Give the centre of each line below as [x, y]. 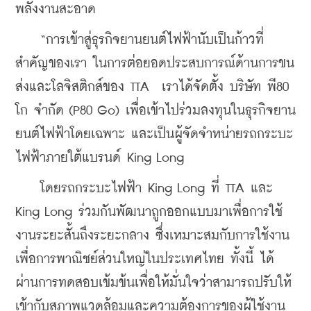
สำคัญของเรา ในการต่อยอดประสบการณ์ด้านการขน [155, 63]
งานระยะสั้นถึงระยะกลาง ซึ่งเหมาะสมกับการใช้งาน [152, 235]
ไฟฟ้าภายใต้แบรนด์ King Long [100, 158]
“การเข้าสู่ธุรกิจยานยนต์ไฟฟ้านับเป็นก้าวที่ [140, 40]
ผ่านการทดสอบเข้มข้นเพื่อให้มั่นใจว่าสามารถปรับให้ [153, 283]
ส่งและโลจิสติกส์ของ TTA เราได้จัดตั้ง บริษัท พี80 [152, 87]
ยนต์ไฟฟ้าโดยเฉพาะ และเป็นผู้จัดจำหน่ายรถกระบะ [154, 134]
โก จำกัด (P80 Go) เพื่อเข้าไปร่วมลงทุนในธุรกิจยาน [155, 110]
